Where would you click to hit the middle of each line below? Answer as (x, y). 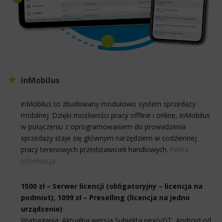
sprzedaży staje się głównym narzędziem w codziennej (109, 138)
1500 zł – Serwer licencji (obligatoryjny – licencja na (112, 186)
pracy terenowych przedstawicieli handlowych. (95, 149)
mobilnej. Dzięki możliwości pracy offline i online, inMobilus (115, 115)
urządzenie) (42, 209)
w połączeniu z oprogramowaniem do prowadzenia (103, 126)
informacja (38, 161)
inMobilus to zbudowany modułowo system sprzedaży (108, 104)
